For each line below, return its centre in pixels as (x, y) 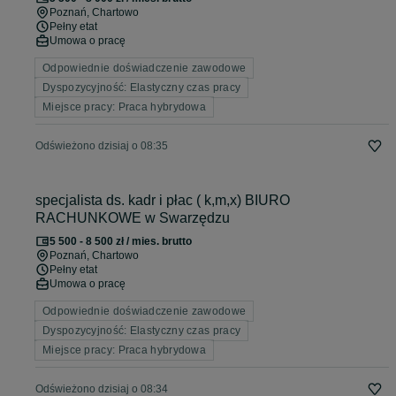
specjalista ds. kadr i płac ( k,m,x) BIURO (163, 201)
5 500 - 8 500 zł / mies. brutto (121, 242)
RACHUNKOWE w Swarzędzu (133, 218)
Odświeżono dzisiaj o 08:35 (102, 146)
